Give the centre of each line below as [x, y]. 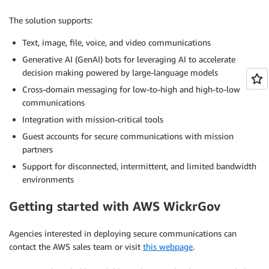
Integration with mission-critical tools [93, 119]
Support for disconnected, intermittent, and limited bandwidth [139, 166]
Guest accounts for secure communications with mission [128, 136]
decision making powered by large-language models [120, 72]
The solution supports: [51, 20]
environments [48, 179]
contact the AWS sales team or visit [76, 246]
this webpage [168, 246]
